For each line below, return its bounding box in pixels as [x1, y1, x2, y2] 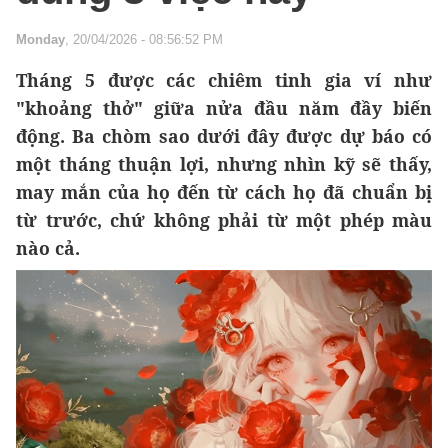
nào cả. [16, 236, 80, 261]
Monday [16, 32, 65, 48]
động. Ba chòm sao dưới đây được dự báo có [16, 124, 432, 149]
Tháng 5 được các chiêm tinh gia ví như [16, 68, 432, 93]
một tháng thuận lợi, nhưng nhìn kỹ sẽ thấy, [16, 152, 432, 177]
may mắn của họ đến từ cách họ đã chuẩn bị [16, 180, 432, 205]
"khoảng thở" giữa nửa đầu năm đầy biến [16, 96, 432, 121]
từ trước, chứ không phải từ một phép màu [16, 208, 432, 233]
